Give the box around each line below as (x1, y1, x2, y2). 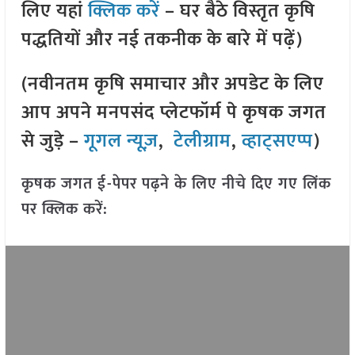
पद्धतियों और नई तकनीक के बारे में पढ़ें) (21, 24, 303, 56)
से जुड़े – (21, 125, 79, 158)
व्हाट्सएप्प (241, 125, 314, 158)
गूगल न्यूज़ (78, 125, 158, 158)
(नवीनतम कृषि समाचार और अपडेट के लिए (21, 68, 324, 101)
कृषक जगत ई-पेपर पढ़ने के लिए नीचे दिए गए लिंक (21, 170, 331, 198)
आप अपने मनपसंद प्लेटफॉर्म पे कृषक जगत (21, 97, 326, 129)
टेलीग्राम (173, 125, 231, 158)
